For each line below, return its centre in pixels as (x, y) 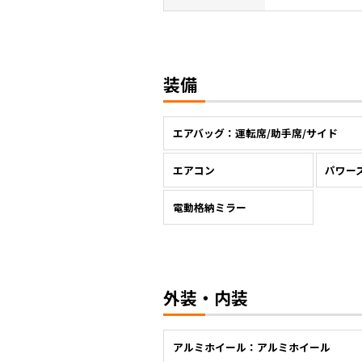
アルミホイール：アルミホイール (251, 347)
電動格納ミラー (209, 207)
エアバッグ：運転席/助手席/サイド (255, 133)
